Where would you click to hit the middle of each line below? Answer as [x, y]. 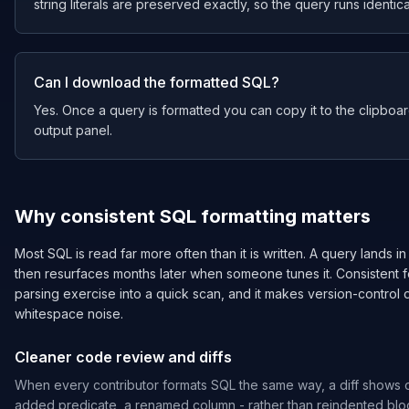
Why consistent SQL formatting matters [193, 216]
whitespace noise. [69, 314]
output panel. [73, 130]
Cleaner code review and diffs [123, 357]
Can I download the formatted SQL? [157, 82]
